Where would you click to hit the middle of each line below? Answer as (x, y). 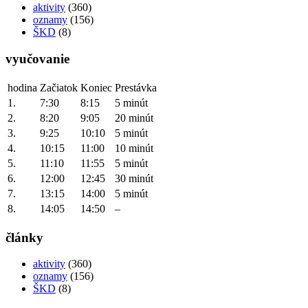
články (24, 237)
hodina (22, 87)
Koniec (96, 87)
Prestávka (136, 87)
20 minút (134, 118)
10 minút (134, 148)
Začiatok (59, 87)
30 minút (134, 178)
